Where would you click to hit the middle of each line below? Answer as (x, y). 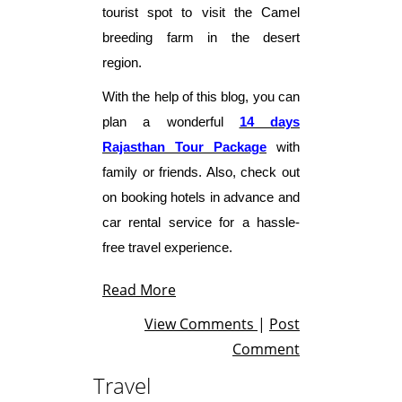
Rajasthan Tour (153, 147)
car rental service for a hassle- (201, 222)
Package (235, 147)
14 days (269, 122)
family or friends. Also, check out (201, 172)
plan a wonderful (171, 122)
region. (122, 62)
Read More (139, 289)
